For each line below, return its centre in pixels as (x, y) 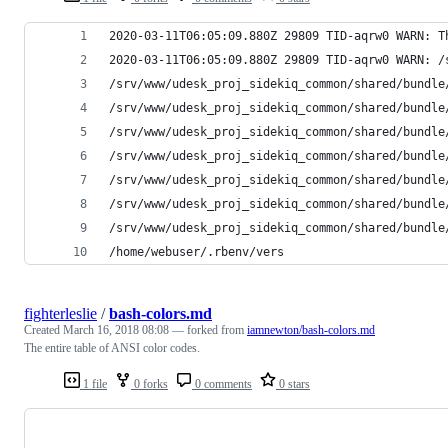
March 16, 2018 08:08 (116, 329)
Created (43, 329)
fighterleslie (60, 313)
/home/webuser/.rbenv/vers (196, 251)
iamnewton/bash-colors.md (311, 329)
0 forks (149, 383)
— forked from (209, 329)
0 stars (293, 383)
